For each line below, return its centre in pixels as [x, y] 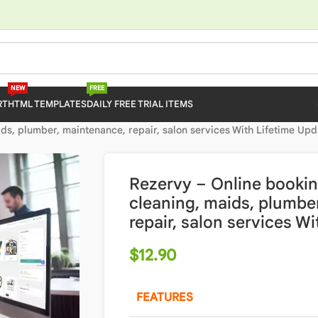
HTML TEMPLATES [47, 104]
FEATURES [164, 297]
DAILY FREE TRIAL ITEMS [139, 104]
